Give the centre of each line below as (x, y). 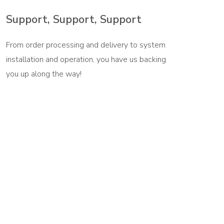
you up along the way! (43, 74)
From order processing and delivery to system (85, 45)
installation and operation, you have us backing (86, 59)
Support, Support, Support (73, 19)
